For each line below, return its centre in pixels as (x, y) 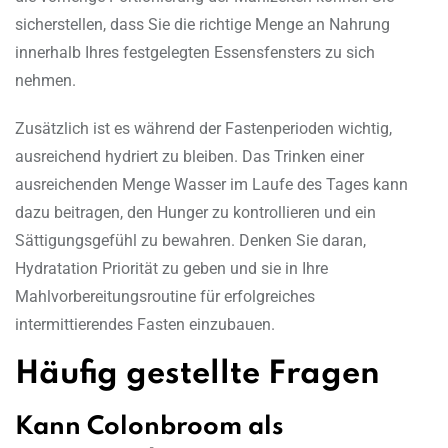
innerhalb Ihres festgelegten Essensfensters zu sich (195, 53)
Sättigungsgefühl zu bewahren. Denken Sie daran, (190, 241)
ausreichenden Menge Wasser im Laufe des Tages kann (211, 185)
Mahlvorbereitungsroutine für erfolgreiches (165, 297)
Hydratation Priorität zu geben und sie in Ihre (171, 269)
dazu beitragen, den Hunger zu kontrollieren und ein (195, 213)
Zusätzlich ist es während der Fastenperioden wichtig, (203, 129)
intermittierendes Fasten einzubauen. (145, 325)
